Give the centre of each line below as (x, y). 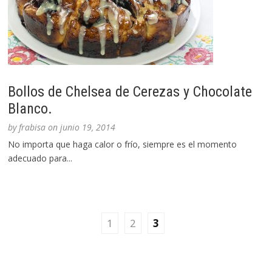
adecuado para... (40, 158)
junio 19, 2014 (88, 127)
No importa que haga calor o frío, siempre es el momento (123, 144)
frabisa (32, 127)
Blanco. (30, 109)
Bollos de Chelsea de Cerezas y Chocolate (130, 92)
